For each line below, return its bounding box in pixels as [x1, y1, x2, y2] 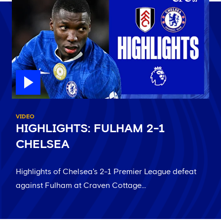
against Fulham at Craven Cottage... [16, 182, 146, 190]
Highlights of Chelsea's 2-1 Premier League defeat [16, 168, 196, 176]
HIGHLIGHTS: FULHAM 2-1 [16, 123, 165, 135]
